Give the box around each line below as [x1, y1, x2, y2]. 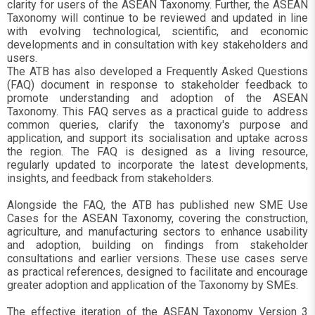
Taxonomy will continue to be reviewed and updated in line [7, 11, 308, 25]
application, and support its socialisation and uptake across [7, 131, 308, 145]
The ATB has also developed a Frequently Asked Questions [7, 65, 308, 78]
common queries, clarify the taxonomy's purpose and [7, 118, 308, 131]
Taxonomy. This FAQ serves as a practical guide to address [7, 105, 308, 118]
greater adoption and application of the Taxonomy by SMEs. [7, 278, 298, 292]
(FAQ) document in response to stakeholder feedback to [7, 78, 308, 91]
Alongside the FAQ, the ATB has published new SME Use [7, 198, 308, 212]
